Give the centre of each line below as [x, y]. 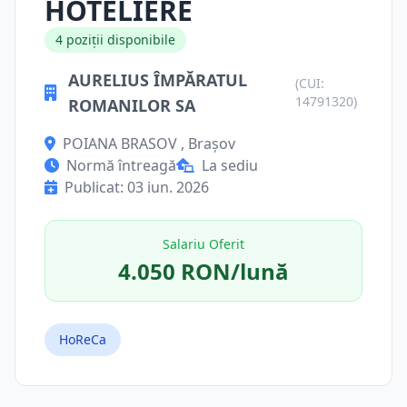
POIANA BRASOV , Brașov [149, 144]
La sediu [230, 165]
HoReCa [83, 339]
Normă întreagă [121, 165]
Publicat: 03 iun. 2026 [137, 187]
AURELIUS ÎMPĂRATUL [158, 80]
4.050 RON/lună [203, 271]
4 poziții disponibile [115, 40]
